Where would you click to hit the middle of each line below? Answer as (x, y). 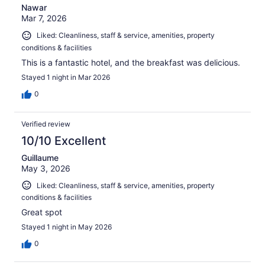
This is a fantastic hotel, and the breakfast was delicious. (131, 62)
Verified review (46, 124)
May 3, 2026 (46, 168)
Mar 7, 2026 (44, 18)
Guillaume (40, 157)
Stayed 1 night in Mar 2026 (66, 77)
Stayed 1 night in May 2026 (67, 227)
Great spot (42, 212)
